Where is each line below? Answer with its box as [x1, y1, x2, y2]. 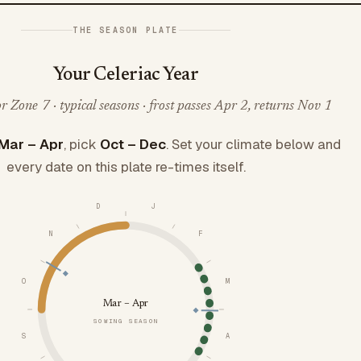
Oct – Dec [99, 135, 166, 153]
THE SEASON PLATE [73, 24, 179, 35]
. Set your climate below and [165, 135, 341, 153]
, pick [63, 135, 100, 153]
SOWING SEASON [93, 317, 158, 326]
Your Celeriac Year [52, 65, 199, 85]
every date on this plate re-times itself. [6, 157, 246, 176]
